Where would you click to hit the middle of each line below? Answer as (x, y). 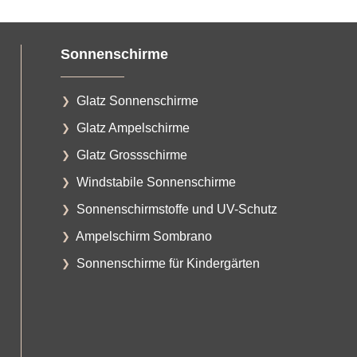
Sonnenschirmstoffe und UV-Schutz (177, 209)
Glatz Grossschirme (131, 155)
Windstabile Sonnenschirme (156, 182)
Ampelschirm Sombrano (143, 236)
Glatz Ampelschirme (133, 127)
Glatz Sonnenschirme (137, 100)
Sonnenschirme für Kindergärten (168, 263)
